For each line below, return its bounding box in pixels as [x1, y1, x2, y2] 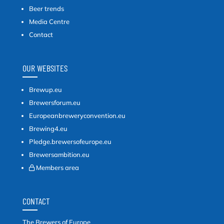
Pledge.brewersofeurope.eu [28, 137, 111, 146]
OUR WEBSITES [22, 62, 67, 74]
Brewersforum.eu [28, 98, 80, 107]
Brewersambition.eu [28, 150, 89, 159]
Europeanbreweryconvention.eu [28, 111, 125, 120]
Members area [35, 163, 79, 172]
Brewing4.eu [28, 124, 67, 133]
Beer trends [28, 4, 64, 13]
